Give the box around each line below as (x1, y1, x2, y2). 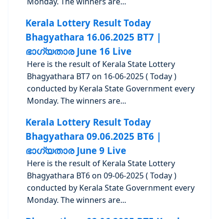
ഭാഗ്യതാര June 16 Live (25, 45, 131, 57)
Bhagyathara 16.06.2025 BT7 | (25, 31, 161, 43)
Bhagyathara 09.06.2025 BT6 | (25, 130, 161, 142)
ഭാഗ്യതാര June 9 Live (25, 144, 126, 156)
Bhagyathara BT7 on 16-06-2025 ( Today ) (27, 71, 177, 82)
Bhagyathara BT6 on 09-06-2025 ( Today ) (27, 170, 177, 181)
